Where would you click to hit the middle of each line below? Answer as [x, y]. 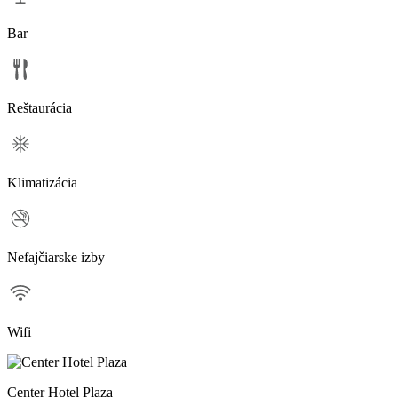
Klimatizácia [42, 182]
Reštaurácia [40, 107]
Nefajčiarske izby [56, 257]
